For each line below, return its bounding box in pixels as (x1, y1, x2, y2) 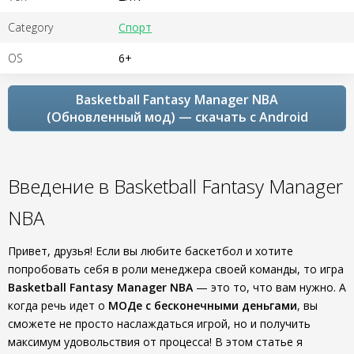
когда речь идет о (8, 298, 108, 313)
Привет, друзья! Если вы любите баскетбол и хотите (8, 243, 293, 258)
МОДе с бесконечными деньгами (108, 298, 297, 313)
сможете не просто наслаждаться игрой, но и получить (8, 316, 311, 331)
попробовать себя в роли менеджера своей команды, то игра (8, 262, 344, 277)
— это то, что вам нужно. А (193, 280, 346, 295)
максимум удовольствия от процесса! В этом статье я (8, 334, 303, 349)
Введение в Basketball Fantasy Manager (8, 173, 343, 199)
